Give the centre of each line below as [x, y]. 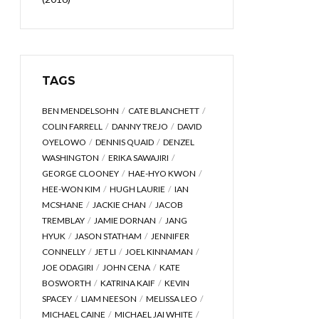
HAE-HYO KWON [162, 173]
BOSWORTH [67, 283]
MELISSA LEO [172, 299]
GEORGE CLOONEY [80, 173]
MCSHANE [63, 205]
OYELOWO [64, 142]
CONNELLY [64, 252]
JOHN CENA [126, 267]
